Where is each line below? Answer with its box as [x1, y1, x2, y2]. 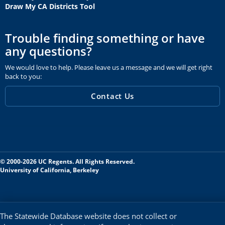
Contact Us [91, 91, 134, 101]
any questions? [5, 43, 92, 59]
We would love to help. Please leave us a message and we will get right [5, 63, 212, 72]
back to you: [5, 72, 42, 81]
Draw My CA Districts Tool [5, 2, 95, 11]
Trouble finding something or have [5, 30, 205, 46]
